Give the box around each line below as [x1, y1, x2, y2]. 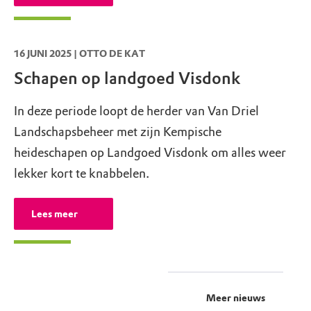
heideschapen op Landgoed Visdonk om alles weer [14, 144, 286, 160]
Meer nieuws [206, 292, 265, 304]
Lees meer [31, 208, 78, 220]
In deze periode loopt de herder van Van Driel [14, 103, 259, 119]
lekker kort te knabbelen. [14, 165, 149, 181]
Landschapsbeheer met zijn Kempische [14, 124, 221, 140]
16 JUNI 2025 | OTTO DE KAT [14, 48, 145, 60]
